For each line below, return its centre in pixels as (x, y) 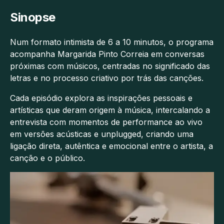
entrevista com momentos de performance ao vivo (106, 122)
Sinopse (33, 17)
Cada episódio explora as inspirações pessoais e (101, 98)
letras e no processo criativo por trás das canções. (107, 78)
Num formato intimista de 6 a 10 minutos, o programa (112, 42)
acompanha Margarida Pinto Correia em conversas (107, 54)
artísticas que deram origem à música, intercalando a (110, 110)
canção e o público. (47, 158)
